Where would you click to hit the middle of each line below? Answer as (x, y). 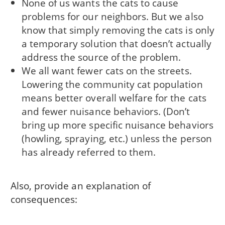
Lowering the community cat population (112, 84)
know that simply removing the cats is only (118, 30)
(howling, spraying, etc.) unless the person (117, 139)
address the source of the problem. (101, 57)
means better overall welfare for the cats (114, 98)
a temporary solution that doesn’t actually (116, 44)
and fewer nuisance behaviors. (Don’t (106, 111)
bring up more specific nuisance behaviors (117, 125)
